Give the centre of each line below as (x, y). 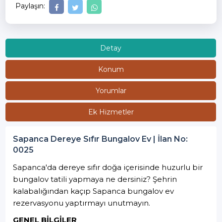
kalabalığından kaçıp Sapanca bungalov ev (94, 191)
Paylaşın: (30, 6)
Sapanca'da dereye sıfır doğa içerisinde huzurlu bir (108, 167)
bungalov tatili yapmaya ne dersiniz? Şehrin (95, 179)
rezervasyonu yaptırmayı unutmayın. (82, 203)
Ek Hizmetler (111, 112)
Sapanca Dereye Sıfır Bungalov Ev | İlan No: (101, 139)
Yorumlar (111, 91)
